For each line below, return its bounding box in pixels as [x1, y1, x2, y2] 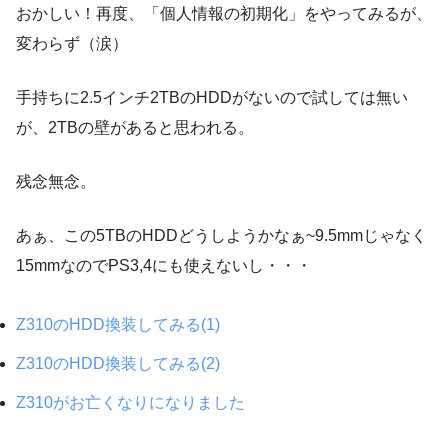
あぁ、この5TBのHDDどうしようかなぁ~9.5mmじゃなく [16, 226, 427, 244]
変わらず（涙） [16, 34, 128, 52]
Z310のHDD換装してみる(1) [16, 315, 220, 333]
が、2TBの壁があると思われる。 [16, 118, 254, 136]
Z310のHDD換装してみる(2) [16, 354, 220, 372]
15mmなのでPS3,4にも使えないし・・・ [16, 256, 312, 274]
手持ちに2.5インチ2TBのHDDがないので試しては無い [16, 88, 408, 106]
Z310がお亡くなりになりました [16, 393, 245, 411]
